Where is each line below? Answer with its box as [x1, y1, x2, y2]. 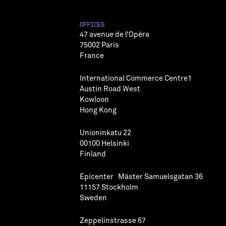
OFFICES [79, 21, 104, 29]
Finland [79, 149, 106, 159]
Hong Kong [79, 105, 117, 115]
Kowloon [79, 95, 114, 104]
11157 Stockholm [79, 183, 143, 192]
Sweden [79, 193, 107, 203]
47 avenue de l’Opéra [79, 30, 154, 39]
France [79, 51, 104, 61]
